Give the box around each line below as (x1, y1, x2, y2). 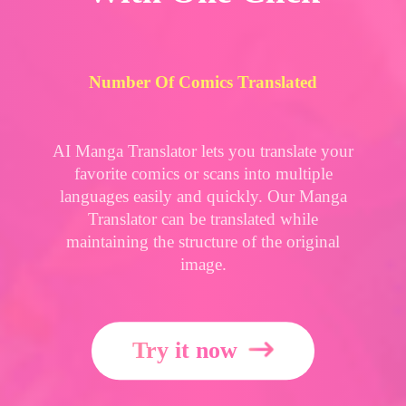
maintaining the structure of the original (66, 232, 340, 252)
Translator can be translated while (88, 209, 318, 229)
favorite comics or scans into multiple (73, 164, 333, 184)
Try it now (132, 337, 237, 364)
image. (179, 255, 227, 275)
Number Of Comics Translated (89, 72, 317, 92)
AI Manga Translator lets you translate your (53, 141, 353, 161)
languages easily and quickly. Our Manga (59, 187, 347, 207)
